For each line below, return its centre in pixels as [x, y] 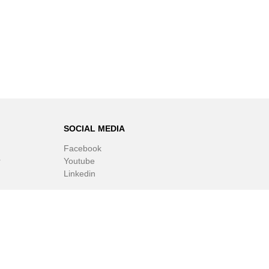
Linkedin [80, 174]
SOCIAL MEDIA [94, 129]
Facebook [83, 149]
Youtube [79, 161]
